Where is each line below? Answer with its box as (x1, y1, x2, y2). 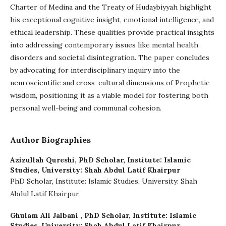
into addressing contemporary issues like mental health (10, 40, 198, 49)
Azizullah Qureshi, (10, 155, 79, 164)
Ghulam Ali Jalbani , (10, 211, 84, 220)
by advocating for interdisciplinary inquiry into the (10, 66, 180, 75)
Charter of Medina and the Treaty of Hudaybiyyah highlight (10, 3, 211, 12)
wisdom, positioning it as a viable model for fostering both (10, 91, 208, 100)
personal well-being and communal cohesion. (10, 103, 161, 112)
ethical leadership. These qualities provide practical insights (10, 28, 214, 37)
